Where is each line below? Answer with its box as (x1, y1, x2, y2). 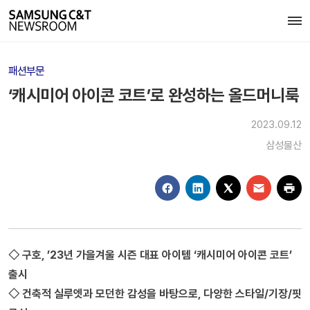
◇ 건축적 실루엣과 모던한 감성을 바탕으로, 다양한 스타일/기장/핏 (8, 286, 302, 300)
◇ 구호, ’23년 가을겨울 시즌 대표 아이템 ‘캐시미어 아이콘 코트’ (8, 248, 292, 262)
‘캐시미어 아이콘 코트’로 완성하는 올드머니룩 (8, 85, 299, 105)
